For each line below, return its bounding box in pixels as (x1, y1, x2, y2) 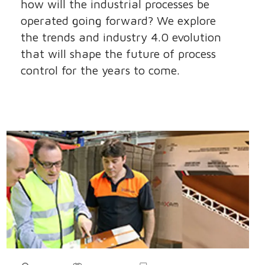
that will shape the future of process (21, 47, 216, 61)
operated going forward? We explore (21, 14, 216, 28)
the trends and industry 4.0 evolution (21, 30, 222, 44)
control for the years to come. (21, 63, 180, 77)
